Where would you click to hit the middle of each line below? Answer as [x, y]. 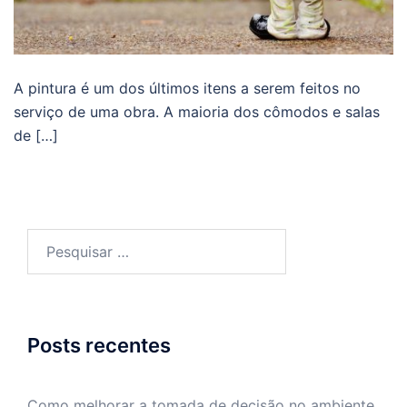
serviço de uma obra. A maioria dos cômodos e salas [197, 112]
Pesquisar [60, 240]
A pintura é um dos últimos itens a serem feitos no [187, 89]
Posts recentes [99, 346]
